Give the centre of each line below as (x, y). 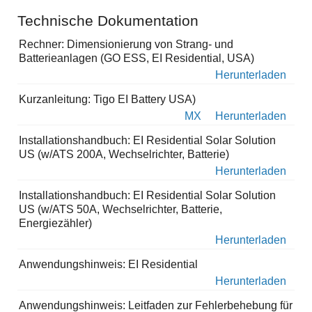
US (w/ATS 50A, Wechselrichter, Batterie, (120, 210)
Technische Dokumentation (108, 21)
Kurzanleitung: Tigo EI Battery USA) (107, 100)
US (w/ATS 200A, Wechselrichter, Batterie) (124, 155)
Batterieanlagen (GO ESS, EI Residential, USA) (136, 58)
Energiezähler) (55, 224)
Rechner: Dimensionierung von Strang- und (126, 45)
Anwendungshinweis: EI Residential (108, 265)
